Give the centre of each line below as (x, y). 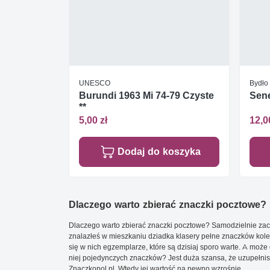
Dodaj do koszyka (159, 152)
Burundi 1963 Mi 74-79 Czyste (146, 95)
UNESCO (95, 83)
